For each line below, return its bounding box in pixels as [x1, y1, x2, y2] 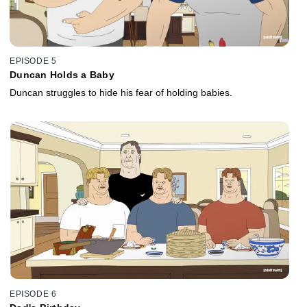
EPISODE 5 [10, 56, 57, 66]
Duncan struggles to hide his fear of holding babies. [10, 87, 232, 99]
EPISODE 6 [10, 288, 57, 299]
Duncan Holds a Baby [10, 69, 114, 81]
